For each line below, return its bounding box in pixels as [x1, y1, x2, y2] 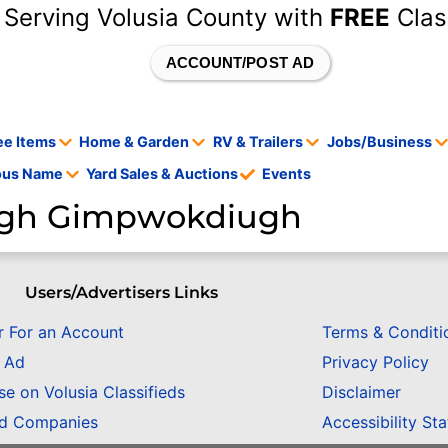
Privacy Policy [321, 351, 429, 372]
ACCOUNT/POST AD [165, 54, 315, 71]
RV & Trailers [213, 133, 304, 151]
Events [262, 165, 312, 183]
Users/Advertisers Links [25, 283, 219, 303]
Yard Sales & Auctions [86, 165, 239, 183]
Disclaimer [321, 381, 401, 402]
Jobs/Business [326, 133, 432, 151]
